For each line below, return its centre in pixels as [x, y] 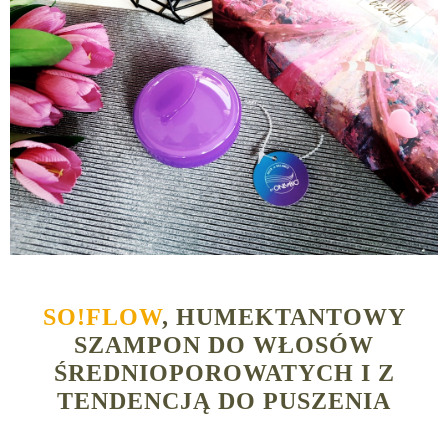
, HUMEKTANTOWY [283, 317]
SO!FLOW [102, 317]
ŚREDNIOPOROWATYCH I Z [224, 373]
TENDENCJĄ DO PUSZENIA [224, 401]
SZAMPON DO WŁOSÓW [224, 345]
